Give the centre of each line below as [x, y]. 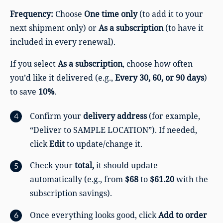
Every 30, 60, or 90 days [160, 78]
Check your [52, 166]
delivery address [115, 116]
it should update [126, 166]
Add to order [183, 215]
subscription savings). [71, 193]
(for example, [173, 116]
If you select [34, 64]
